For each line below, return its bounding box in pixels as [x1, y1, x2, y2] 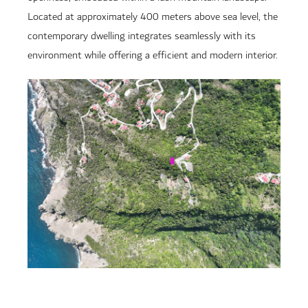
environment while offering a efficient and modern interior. [27, 45, 278, 65]
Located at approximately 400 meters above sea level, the [27, 7, 278, 26]
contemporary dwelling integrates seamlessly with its [27, 26, 256, 45]
